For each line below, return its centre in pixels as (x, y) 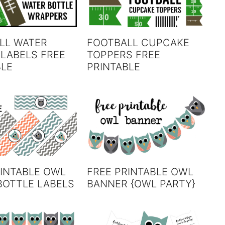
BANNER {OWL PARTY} (141, 184)
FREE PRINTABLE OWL (140, 172)
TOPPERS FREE (124, 54)
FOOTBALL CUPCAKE (138, 42)
